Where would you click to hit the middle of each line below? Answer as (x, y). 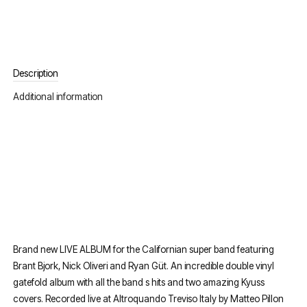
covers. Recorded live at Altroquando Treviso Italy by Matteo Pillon (149, 299)
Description (36, 73)
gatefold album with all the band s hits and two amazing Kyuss (139, 283)
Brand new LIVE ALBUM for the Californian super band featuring (144, 250)
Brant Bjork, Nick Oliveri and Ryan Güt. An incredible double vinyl (144, 266)
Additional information (58, 96)
